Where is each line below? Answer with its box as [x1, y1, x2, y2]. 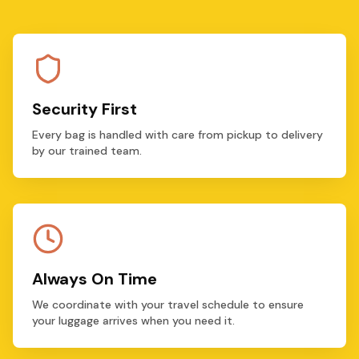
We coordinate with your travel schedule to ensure [32, 297, 304, 312]
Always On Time [32, 268, 157, 289]
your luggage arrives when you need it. [32, 313, 235, 328]
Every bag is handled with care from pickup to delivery [32, 127, 323, 142]
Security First [32, 99, 137, 119]
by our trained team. [32, 143, 142, 158]
